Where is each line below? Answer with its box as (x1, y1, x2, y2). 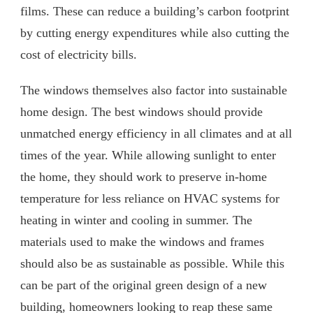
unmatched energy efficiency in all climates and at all (20, 126, 292, 140)
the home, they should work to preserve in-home (20, 169, 267, 184)
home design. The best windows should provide (20, 104, 263, 119)
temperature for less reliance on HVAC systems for (20, 191, 279, 205)
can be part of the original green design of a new (20, 277, 267, 292)
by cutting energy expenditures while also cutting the (20, 25, 289, 40)
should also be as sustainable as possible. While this (20, 256, 284, 270)
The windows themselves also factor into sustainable (20, 82, 287, 97)
